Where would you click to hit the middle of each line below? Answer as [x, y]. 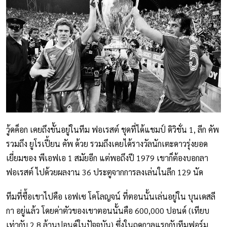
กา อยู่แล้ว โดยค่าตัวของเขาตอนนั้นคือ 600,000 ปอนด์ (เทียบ [108, 211]
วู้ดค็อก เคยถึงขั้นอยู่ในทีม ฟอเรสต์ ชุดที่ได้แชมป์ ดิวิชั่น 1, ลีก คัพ [112, 130]
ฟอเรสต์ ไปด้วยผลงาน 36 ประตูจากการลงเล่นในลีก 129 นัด [105, 172]
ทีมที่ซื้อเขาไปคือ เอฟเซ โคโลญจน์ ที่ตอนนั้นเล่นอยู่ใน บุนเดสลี [111, 197]
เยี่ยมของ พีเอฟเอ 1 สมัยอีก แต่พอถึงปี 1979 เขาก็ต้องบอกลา [107, 158]
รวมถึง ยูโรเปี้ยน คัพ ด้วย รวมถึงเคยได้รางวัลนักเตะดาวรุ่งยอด [107, 144]
